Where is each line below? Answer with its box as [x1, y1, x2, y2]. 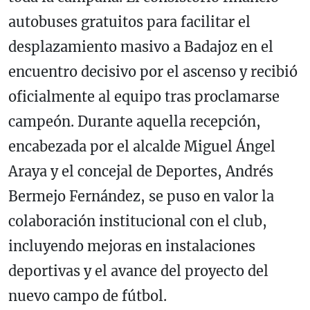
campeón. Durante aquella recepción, [8, 112, 261, 130]
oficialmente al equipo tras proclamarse [8, 87, 280, 105]
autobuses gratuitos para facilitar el [8, 12, 250, 30]
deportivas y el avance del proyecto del [8, 262, 268, 280]
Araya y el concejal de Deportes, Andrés [8, 162, 273, 180]
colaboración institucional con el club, [8, 212, 267, 230]
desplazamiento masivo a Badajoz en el [8, 37, 273, 55]
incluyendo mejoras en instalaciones [8, 237, 255, 255]
